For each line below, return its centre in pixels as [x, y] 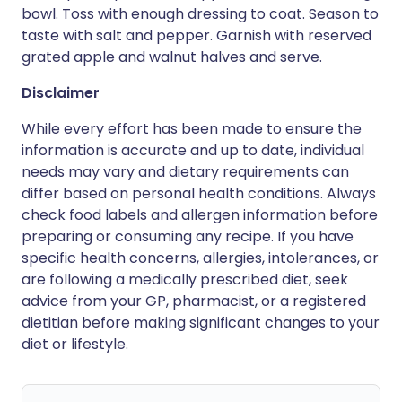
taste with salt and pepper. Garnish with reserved [197, 35]
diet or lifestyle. [75, 344]
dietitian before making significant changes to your [201, 323]
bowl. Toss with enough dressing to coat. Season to [200, 14]
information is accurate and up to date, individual [193, 150]
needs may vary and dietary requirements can [185, 172]
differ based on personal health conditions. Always [199, 193]
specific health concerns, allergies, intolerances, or [200, 258]
